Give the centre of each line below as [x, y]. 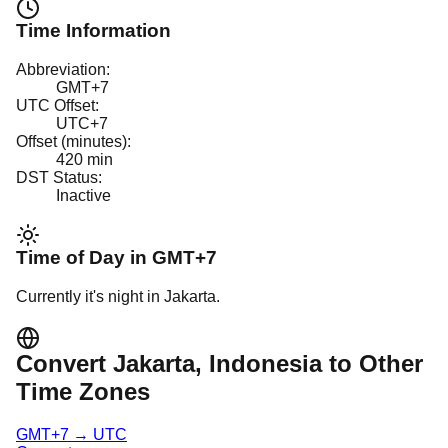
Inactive [83, 195]
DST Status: [59, 177]
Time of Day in [84, 258]
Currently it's [62, 297]
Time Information [93, 31]
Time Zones [83, 392]
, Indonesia [258, 364]
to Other [372, 364]
